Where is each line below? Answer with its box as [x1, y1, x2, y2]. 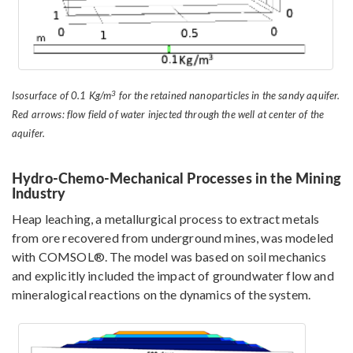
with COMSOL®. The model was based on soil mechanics [12, 249, 327, 265]
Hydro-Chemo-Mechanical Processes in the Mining [12, 168, 341, 188]
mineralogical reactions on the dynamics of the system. [12, 287, 311, 303]
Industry [12, 183, 66, 203]
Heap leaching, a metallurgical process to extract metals [12, 211, 320, 227]
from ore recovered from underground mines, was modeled [12, 230, 334, 246]
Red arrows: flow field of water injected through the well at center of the [12, 108, 325, 121]
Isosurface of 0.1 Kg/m [12, 89, 112, 102]
